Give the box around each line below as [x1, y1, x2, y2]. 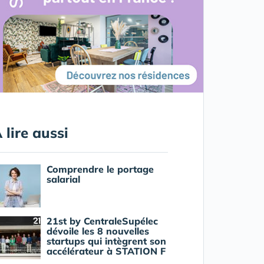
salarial [46, 173, 80, 186]
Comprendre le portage [46, 163, 154, 176]
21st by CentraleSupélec [46, 215, 158, 227]
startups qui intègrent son [46, 235, 166, 247]
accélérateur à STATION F [46, 245, 166, 258]
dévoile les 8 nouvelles [46, 225, 149, 237]
